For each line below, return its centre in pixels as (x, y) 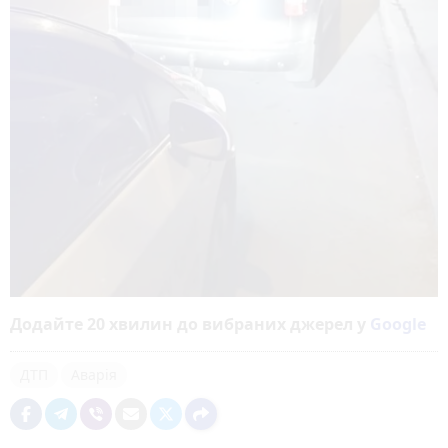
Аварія (94, 375)
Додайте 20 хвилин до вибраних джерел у (190, 324)
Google (398, 324)
